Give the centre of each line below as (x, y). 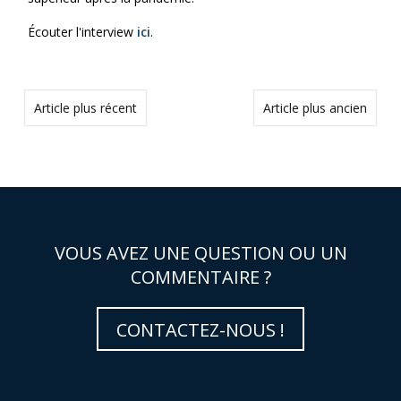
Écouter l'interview (82, 31)
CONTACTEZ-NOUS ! (200, 329)
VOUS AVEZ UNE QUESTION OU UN (200, 252)
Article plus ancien (316, 107)
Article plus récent (85, 107)
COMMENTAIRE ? (200, 277)
